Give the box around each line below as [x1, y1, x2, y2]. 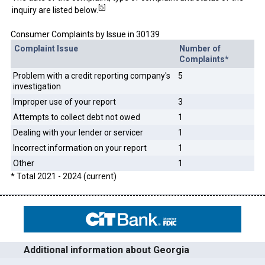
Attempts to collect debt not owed [12, 112, 140, 122]
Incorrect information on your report [12, 143, 147, 153]
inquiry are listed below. [11, 5, 98, 15]
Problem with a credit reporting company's [12, 70, 170, 80]
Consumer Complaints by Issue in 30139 [10, 29, 160, 39]
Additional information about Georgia [24, 244, 190, 256]
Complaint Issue [14, 43, 78, 53]
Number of [179, 43, 221, 53]
